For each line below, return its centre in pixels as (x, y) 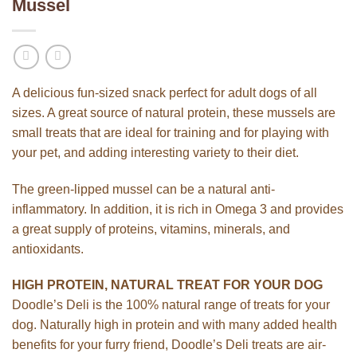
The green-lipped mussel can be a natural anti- (143, 189)
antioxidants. (48, 249)
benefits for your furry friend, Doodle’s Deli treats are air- (169, 345)
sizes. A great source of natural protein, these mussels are (174, 112)
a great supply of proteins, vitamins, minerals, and (151, 229)
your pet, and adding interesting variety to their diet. (155, 152)
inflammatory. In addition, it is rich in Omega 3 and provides (178, 209)
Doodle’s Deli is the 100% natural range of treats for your (171, 305)
